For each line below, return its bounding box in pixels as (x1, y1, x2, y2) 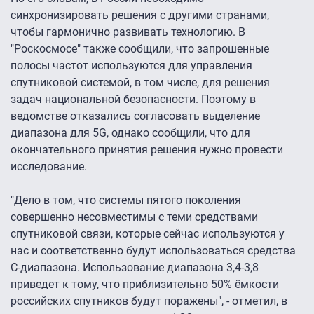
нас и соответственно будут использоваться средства (11, 244, 296, 258)
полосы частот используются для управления (11, 59, 252, 73)
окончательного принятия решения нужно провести (11, 143, 283, 157)
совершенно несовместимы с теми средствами (11, 210, 258, 224)
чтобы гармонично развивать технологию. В (11, 25, 245, 39)
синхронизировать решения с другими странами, (11, 8, 269, 22)
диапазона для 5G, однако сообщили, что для (11, 126, 250, 140)
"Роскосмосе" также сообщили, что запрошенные (11, 42, 269, 56)
